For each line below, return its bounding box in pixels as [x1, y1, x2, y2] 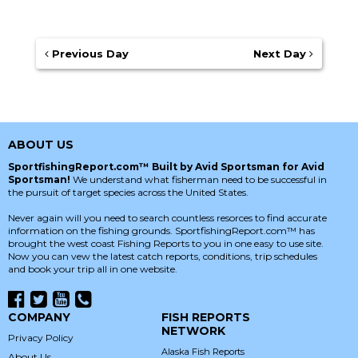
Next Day [253, 47, 309, 61]
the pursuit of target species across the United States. [8, 186, 249, 199]
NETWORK [161, 324, 225, 339]
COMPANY [8, 310, 70, 325]
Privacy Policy [8, 332, 74, 344]
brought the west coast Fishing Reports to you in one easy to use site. [8, 237, 324, 250]
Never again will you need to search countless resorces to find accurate [8, 212, 327, 225]
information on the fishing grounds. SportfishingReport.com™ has [8, 225, 315, 237]
